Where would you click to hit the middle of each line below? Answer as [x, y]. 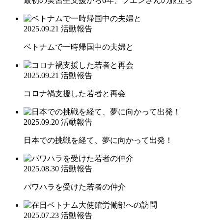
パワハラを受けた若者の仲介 [75, 187]
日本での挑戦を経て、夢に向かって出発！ [98, 140]
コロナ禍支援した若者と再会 [75, 93]
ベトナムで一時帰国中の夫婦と [79, 47]
